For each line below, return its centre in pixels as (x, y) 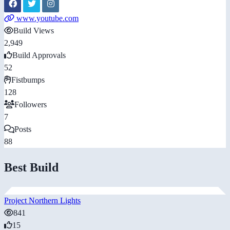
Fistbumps (28, 80)
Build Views (34, 30)
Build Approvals (39, 55)
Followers (31, 104)
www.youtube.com (46, 18)
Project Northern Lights (42, 200)
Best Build (31, 167)
